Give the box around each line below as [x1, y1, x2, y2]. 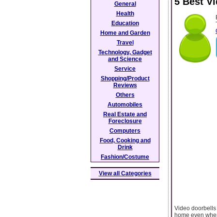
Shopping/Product [100, 75, 150, 82]
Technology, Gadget [98, 49, 152, 56]
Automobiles [108, 101, 142, 108]
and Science [108, 56, 142, 62]
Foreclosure [108, 118, 142, 124]
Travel [116, 39, 134, 46]
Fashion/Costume [101, 154, 149, 160]
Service [114, 65, 136, 72]
